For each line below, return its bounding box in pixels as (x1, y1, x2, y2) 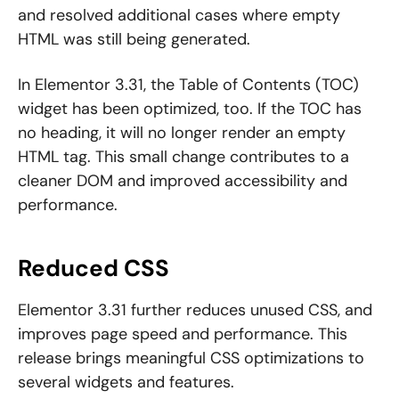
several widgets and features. (18, 371, 234, 394)
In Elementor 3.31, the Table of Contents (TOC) (18, 74, 359, 96)
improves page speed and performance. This (18, 323, 347, 346)
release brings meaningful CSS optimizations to (18, 347, 364, 370)
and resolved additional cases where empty (18, 4, 340, 27)
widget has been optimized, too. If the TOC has (18, 98, 362, 120)
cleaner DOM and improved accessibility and (18, 170, 347, 192)
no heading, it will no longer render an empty (18, 122, 346, 144)
